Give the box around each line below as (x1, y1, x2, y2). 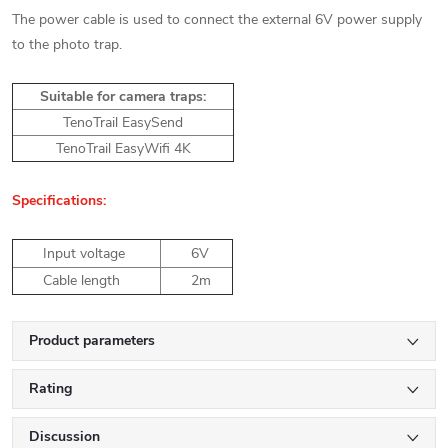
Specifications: (12, 191, 106, 210)
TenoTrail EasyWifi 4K (55, 139, 191, 158)
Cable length (43, 271, 120, 290)
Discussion (29, 427, 100, 446)
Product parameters (29, 331, 155, 350)
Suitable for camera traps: (40, 87, 206, 106)
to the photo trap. (12, 35, 122, 54)
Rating (29, 379, 72, 398)
